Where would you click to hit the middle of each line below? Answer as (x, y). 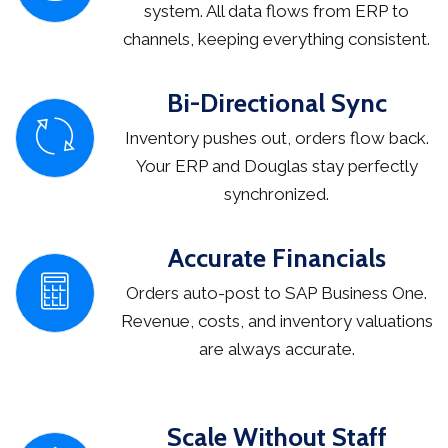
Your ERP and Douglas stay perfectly (276, 166)
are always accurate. (276, 349)
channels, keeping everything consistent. (276, 39)
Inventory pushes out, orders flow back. (276, 138)
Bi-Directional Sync (276, 103)
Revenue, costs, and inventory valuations (276, 321)
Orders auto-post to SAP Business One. (276, 293)
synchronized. (276, 194)
